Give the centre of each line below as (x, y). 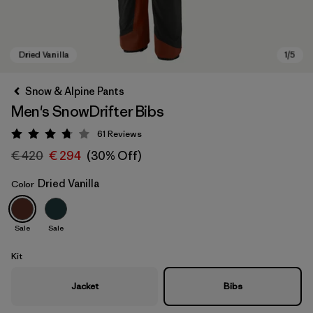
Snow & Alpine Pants (75, 91)
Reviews (125, 134)
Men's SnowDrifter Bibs (88, 111)
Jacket (85, 286)
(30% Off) (114, 156)
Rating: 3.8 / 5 (83, 136)
